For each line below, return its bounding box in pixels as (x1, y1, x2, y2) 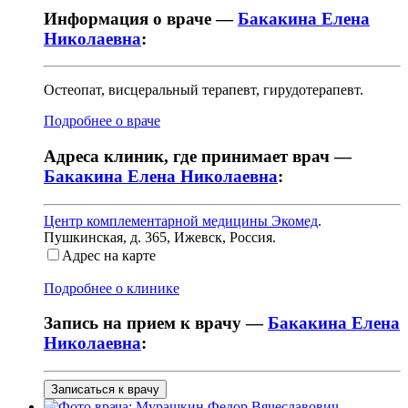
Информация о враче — (44, 8, 238, 28)
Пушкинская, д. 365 (44, 229, 167, 245)
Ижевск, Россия (174, 229, 272, 245)
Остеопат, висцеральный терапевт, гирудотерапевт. (44, 82, 363, 98)
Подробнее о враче (44, 113, 160, 129)
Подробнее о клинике (44, 280, 179, 296)
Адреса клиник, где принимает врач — (44, 146, 352, 166)
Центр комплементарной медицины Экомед (44, 212, 318, 229)
